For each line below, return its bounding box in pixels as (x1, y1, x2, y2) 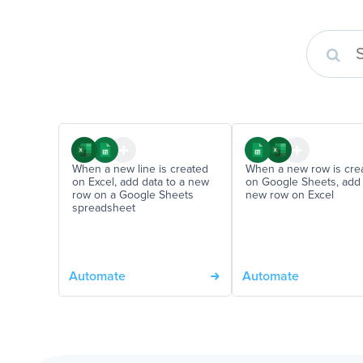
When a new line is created (72, 164, 208, 175)
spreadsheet (72, 203, 135, 214)
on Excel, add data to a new (72, 177, 209, 188)
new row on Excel (246, 190, 334, 201)
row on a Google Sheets (72, 190, 194, 201)
